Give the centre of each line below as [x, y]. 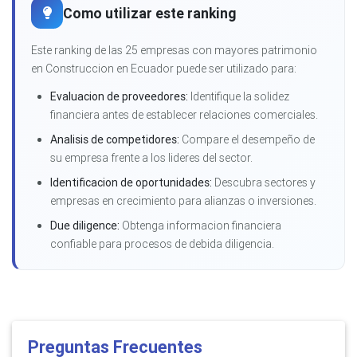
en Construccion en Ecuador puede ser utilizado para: [164, 69]
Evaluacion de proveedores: [119, 97]
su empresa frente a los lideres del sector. [151, 158]
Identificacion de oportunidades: [131, 183]
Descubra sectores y [264, 183]
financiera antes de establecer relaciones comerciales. [184, 115]
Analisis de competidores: [115, 140]
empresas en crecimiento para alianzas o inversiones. [183, 201]
